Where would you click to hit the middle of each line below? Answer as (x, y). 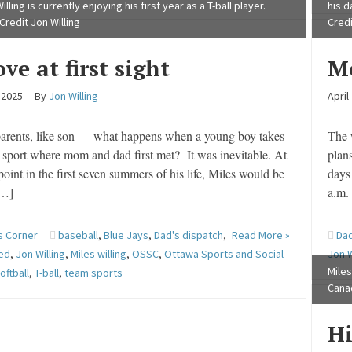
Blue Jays (126, 235)
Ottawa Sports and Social (224, 254)
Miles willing (99, 254)
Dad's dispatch (189, 235)
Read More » (260, 235)
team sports (94, 273)
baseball (79, 235)
